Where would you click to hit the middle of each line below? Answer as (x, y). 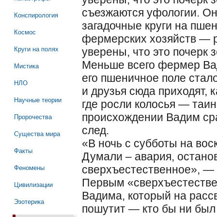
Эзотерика (29, 201)
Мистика (26, 66)
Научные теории (38, 100)
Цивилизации (33, 184)
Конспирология (36, 15)
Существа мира (37, 133)
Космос (25, 32)
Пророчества (33, 116)
